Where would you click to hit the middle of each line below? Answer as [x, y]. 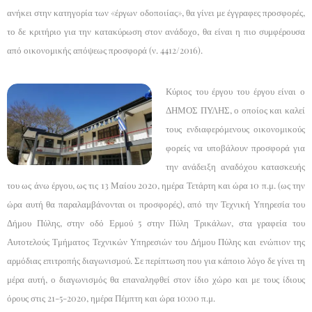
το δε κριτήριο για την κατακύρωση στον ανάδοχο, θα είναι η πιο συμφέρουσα [156, 31]
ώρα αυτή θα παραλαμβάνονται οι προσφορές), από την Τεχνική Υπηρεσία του [156, 204]
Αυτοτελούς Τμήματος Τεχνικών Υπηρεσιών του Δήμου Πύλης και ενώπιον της [156, 241]
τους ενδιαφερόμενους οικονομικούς [235, 128]
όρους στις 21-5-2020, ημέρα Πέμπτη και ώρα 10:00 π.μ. [111, 298]
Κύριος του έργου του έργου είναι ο [235, 91]
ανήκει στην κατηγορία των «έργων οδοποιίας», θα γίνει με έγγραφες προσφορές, [156, 12]
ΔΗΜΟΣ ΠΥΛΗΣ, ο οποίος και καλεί [235, 110]
